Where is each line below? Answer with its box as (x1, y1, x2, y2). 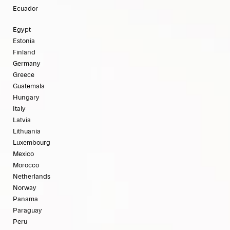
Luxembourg (13, 140, 50, 146)
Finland (13, 49, 35, 56)
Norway (13, 185, 36, 191)
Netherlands (13, 174, 50, 180)
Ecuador (13, 6, 38, 12)
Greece (13, 72, 34, 79)
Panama (13, 196, 38, 203)
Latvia (13, 117, 31, 124)
